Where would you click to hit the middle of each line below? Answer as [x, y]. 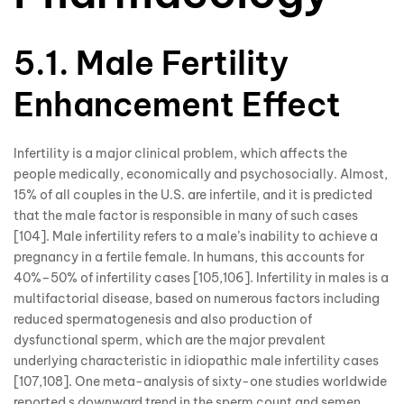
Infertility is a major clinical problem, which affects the [180, 153]
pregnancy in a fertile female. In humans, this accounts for [189, 257]
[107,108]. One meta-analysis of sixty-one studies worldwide [200, 381]
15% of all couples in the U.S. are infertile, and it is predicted [193, 194]
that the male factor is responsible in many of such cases [186, 215]
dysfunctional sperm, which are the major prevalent [170, 340]
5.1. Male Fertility [151, 64]
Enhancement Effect [177, 105]
